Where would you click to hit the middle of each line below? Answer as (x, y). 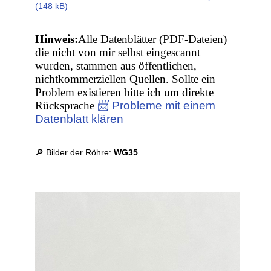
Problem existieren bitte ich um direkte (125, 93)
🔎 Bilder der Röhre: (75, 153)
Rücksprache (67, 106)
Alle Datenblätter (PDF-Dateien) (153, 39)
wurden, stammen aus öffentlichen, (116, 66)
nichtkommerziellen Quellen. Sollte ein (126, 79)
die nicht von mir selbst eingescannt (118, 53)
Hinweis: (57, 39)
